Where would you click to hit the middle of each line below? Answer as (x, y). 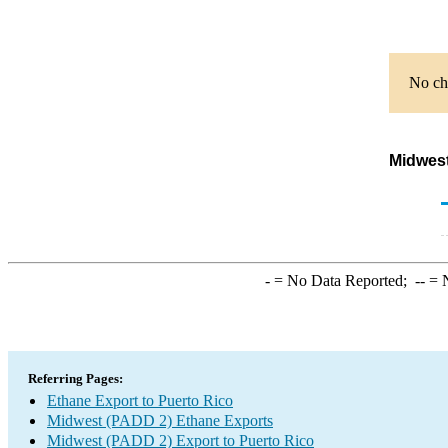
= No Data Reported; (342, 280)
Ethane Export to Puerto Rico (140, 400)
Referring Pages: (75, 378)
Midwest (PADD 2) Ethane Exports (160, 420)
